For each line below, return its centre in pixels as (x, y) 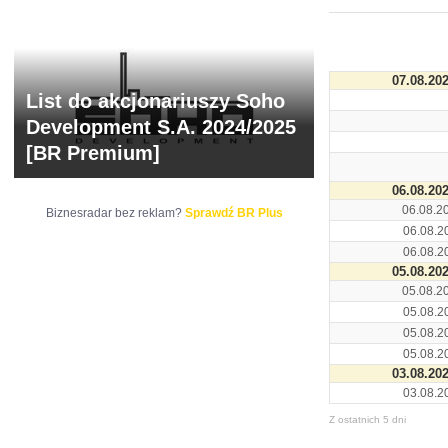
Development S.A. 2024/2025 (161, 127)
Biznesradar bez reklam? (115, 213)
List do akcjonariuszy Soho (155, 101)
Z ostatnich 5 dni (367, 419)
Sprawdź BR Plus (233, 213)
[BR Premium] (93, 153)
